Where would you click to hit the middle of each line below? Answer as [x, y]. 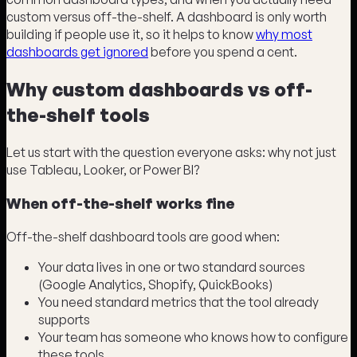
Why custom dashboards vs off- [159, 89]
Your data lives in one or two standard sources [172, 267]
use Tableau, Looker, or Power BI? [103, 169]
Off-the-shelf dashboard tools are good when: [143, 236]
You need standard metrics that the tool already [178, 302]
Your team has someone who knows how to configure [193, 337]
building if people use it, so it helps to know [131, 34]
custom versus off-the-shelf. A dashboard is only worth [167, 16]
